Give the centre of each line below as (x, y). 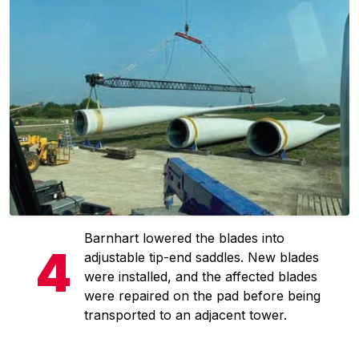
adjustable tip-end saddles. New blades (202, 257)
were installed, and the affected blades (201, 276)
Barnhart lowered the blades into (184, 238)
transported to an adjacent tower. (186, 315)
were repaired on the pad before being (202, 295)
